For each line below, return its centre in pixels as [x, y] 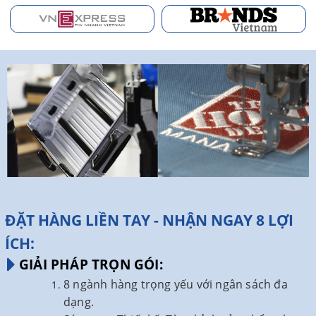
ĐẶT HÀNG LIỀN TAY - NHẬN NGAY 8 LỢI [149, 220]
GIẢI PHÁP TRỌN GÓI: [91, 264]
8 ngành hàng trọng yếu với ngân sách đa [176, 284]
